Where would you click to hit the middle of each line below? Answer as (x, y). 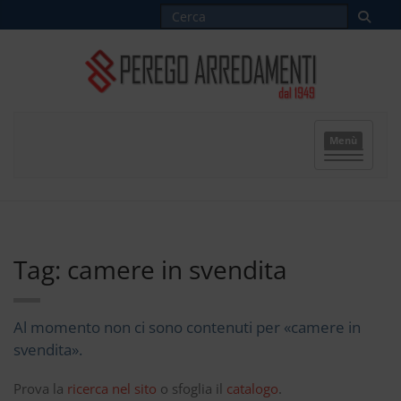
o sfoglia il (192, 388)
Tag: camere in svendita (150, 269)
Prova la (40, 388)
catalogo (252, 388)
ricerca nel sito (112, 388)
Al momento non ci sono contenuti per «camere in (187, 327)
